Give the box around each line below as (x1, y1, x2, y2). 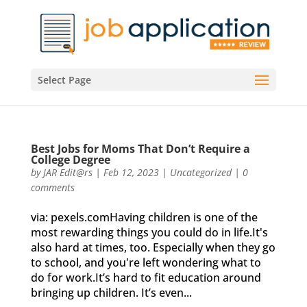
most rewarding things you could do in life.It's (30, 225, 268, 240)
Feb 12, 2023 (103, 166, 159, 179)
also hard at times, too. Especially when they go (30, 240, 275, 255)
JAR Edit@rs (42, 166, 93, 179)
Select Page (37, 73, 91, 86)
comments (30, 181, 75, 194)
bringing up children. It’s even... (30, 285, 192, 300)
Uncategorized (169, 166, 232, 179)
